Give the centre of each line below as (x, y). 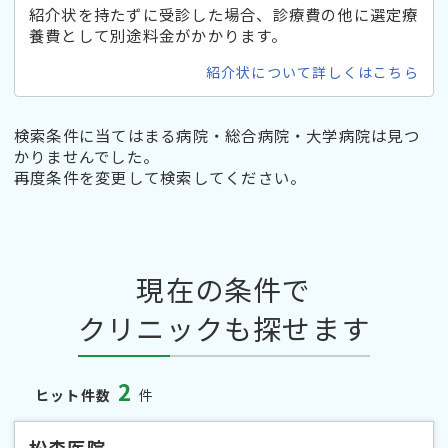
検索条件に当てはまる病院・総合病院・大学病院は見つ (217, 135)
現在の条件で (224, 288)
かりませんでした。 (87, 156)
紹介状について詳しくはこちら (312, 72)
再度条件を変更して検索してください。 (160, 177)
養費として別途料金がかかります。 (158, 35)
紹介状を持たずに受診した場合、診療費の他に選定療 (224, 14)
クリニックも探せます (224, 327)
